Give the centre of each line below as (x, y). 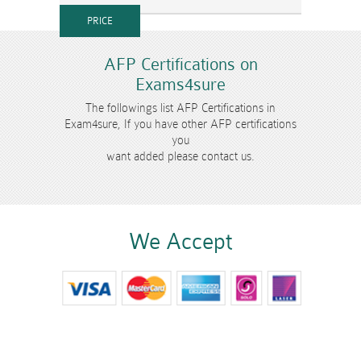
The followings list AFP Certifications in (180, 108)
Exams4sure (180, 85)
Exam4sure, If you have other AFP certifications (180, 124)
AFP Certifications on (180, 64)
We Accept (180, 242)
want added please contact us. (180, 156)
